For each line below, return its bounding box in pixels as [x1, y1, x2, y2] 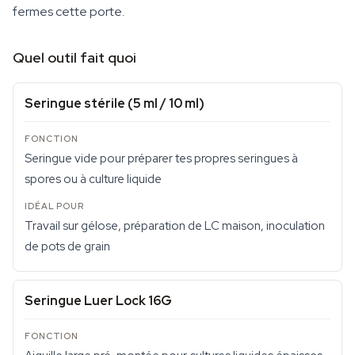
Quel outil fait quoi [13, 48, 136, 67]
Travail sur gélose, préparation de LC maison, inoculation [25, 218, 325, 234]
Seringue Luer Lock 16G [25, 292, 172, 309]
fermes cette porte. [13, 3, 124, 20]
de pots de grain [25, 239, 110, 254]
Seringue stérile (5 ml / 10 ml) [25, 95, 204, 112]
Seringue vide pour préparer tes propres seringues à [25, 151, 298, 166]
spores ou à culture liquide [25, 171, 162, 187]
